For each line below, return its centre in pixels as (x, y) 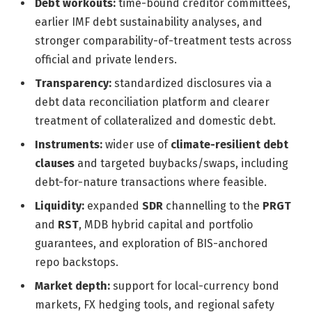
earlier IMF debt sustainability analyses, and (149, 22)
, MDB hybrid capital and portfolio (166, 224)
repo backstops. (77, 262)
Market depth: (72, 286)
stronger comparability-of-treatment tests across (163, 40)
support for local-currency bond (195, 286)
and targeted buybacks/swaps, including (181, 163)
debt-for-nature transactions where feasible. (151, 182)
